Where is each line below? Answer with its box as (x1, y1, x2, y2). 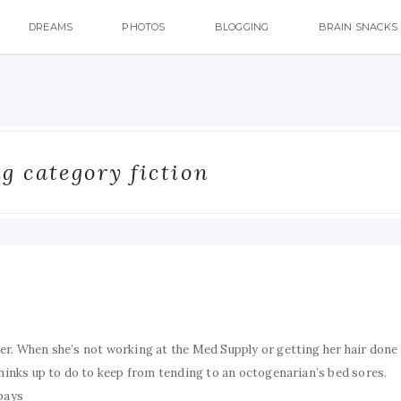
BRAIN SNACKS (318, 21, 397, 33)
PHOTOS (122, 21, 166, 33)
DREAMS (29, 21, 73, 33)
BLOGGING (214, 21, 269, 33)
